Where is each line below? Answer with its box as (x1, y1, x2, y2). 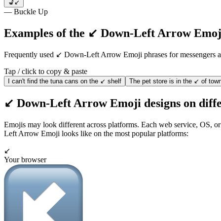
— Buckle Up (4, 7, 48, 16)
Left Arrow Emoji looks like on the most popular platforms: (4, 129, 188, 138)
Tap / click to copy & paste (4, 67, 87, 76)
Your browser (4, 155, 46, 164)
